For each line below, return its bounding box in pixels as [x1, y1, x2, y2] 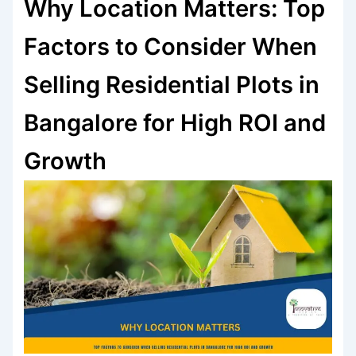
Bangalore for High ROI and [24, 109, 327, 137]
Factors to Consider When [24, 33, 318, 61]
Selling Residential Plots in [24, 71, 320, 99]
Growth [24, 147, 107, 176]
